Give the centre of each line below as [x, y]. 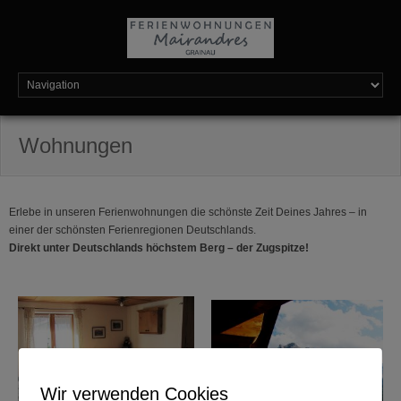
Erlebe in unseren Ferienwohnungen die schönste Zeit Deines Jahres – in [188, 212]
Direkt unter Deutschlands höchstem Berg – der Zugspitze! [159, 248]
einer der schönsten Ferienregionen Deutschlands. [132, 230]
